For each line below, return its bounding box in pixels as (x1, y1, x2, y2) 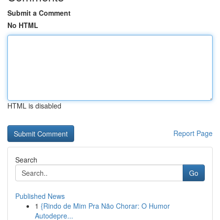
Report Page (173, 128, 213, 138)
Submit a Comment (7, 8, 71, 18)
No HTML (7, 20, 38, 30)
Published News (15, 191, 65, 201)
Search (15, 155, 37, 165)
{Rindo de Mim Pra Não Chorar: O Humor (41, 201, 170, 211)
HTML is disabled (7, 101, 61, 110)
